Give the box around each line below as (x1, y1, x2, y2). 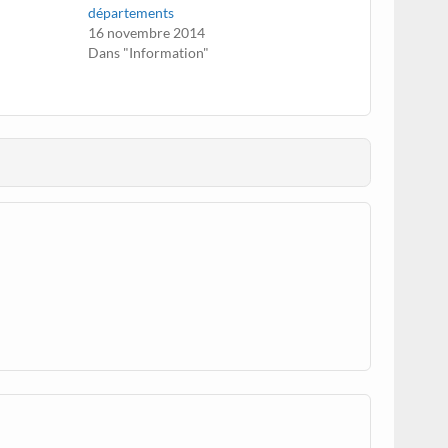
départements (88, 3, 175, 21)
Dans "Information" (88, 43, 210, 61)
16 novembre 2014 (88, 23, 206, 41)
